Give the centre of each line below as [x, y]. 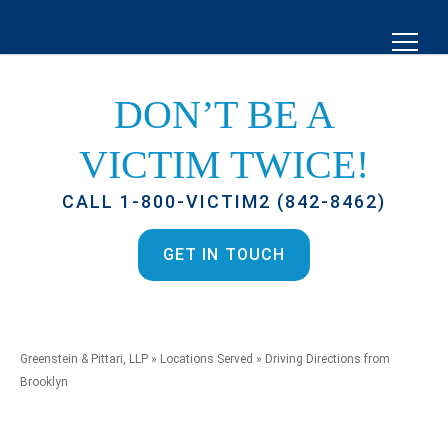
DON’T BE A [224, 114]
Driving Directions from [327, 359]
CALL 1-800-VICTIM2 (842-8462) [224, 201]
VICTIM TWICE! [224, 164]
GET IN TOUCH [224, 254]
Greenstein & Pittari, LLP [84, 359]
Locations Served [206, 359]
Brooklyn [44, 382]
